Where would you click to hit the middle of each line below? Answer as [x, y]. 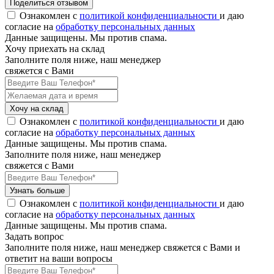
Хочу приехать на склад [55, 49]
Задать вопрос [34, 236]
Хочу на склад [37, 109]
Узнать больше [37, 191]
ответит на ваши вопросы [59, 258]
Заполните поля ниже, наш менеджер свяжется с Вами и [123, 247]
